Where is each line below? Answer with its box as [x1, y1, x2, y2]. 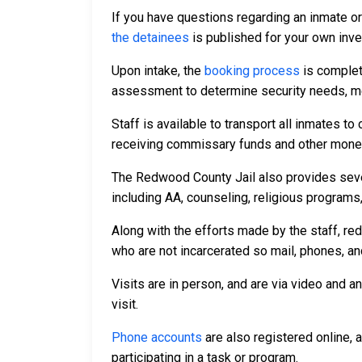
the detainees [112, 30, 189, 46]
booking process [204, 63, 300, 79]
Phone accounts [112, 330, 202, 346]
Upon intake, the [112, 63, 204, 79]
